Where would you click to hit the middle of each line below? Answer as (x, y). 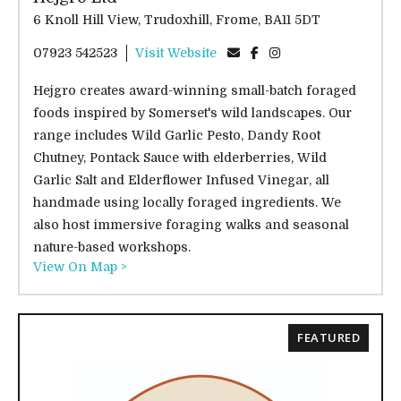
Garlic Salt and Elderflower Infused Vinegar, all (181, 180)
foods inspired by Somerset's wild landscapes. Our (192, 113)
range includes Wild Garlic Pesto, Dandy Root (177, 135)
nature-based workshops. (112, 247)
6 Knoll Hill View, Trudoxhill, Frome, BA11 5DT (292, 20)
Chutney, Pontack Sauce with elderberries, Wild (180, 158)
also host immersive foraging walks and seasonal (191, 225)
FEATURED (328, 337)
